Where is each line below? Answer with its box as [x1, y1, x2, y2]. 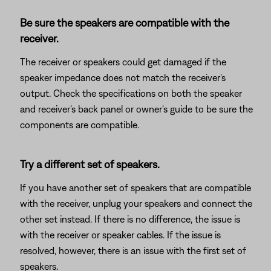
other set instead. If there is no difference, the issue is [20, 214, 240, 224]
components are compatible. [20, 119, 139, 130]
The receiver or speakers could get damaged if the [20, 56, 226, 67]
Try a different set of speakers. [20, 158, 160, 171]
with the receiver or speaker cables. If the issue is [20, 229, 221, 240]
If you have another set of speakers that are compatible [20, 182, 251, 193]
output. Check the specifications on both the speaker [20, 88, 242, 99]
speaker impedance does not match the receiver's [20, 72, 226, 83]
